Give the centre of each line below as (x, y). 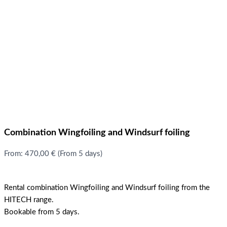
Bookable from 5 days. (42, 212)
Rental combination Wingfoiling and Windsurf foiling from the (107, 188)
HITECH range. (29, 200)
